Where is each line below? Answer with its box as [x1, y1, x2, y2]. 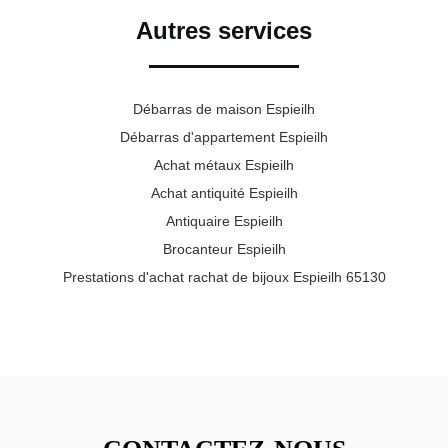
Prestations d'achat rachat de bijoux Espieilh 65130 [62, 268, 386, 285]
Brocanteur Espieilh [162, 240, 286, 257]
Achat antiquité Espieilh [150, 184, 298, 201]
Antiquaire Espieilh [165, 212, 283, 229]
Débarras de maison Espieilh [133, 100, 315, 117]
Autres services [136, 16, 312, 44]
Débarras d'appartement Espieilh [120, 128, 328, 145]
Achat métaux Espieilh [154, 156, 294, 173]
